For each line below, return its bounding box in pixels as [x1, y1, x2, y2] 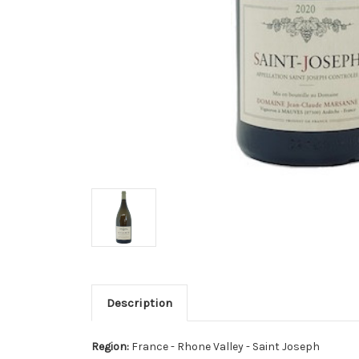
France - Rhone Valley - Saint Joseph [131, 339, 320, 353]
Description [106, 295, 172, 310]
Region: [91, 339, 131, 353]
